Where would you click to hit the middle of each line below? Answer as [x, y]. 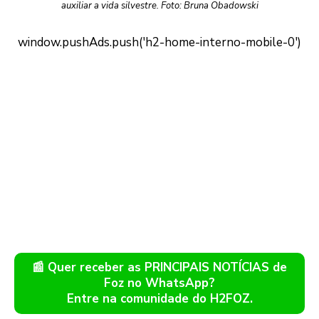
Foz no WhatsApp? [159, 283]
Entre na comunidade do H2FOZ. [159, 298]
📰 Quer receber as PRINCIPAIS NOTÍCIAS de [159, 267]
